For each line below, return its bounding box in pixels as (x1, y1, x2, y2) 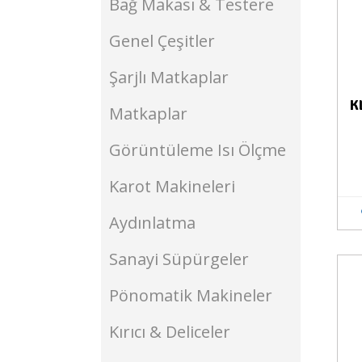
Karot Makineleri (109, 175, 235, 197)
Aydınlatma (109, 212, 196, 234)
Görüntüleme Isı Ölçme (109, 139, 286, 161)
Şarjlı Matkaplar (109, 66, 229, 88)
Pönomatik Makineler (109, 284, 272, 306)
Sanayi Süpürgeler (109, 248, 249, 270)
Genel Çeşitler (109, 30, 215, 52)
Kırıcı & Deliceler (109, 321, 230, 343)
